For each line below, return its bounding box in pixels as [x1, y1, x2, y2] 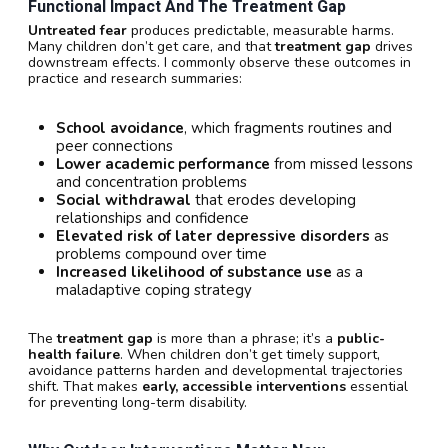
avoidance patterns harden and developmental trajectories [28, 361, 403, 381]
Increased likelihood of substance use [56, 262, 332, 283]
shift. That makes [28, 377, 142, 397]
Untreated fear [28, 21, 127, 41]
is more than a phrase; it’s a [153, 329, 337, 349]
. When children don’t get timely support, [120, 345, 380, 365]
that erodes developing [191, 190, 356, 211]
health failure [28, 345, 120, 365]
